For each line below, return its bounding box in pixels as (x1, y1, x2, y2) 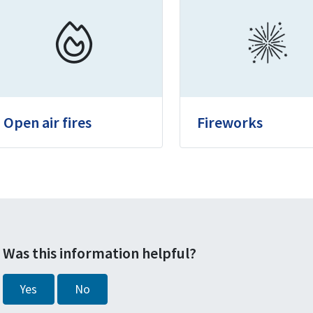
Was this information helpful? (3, 243, 196, 263)
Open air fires (3, 112, 92, 132)
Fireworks (197, 112, 263, 132)
